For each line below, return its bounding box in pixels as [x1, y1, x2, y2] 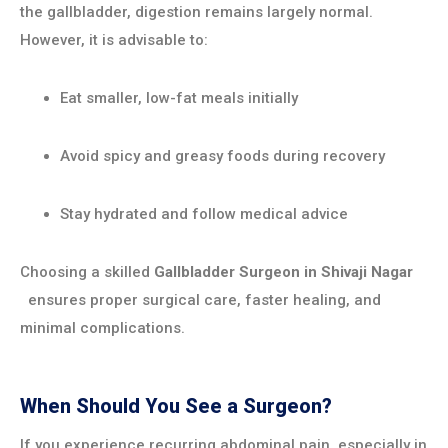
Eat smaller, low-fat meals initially [60, 88, 298, 107]
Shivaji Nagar [321, 262, 413, 281]
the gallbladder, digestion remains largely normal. [20, 2, 373, 21]
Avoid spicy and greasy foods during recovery [60, 146, 385, 165]
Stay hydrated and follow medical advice [60, 204, 348, 223]
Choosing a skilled [20, 262, 154, 281]
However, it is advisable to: [20, 30, 208, 49]
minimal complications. [20, 318, 185, 337]
